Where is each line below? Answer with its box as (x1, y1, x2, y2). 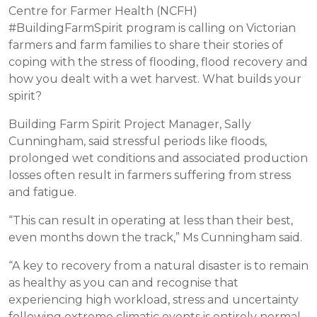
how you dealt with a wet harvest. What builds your (8, 72, 301, 86)
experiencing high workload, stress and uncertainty (8, 293, 299, 306)
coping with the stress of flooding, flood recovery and (8, 55, 308, 69)
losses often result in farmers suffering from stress (8, 168, 291, 182)
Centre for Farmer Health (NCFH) (8, 4, 197, 18)
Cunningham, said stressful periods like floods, (8, 134, 267, 148)
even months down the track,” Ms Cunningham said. (8, 231, 302, 244)
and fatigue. (8, 185, 76, 199)
